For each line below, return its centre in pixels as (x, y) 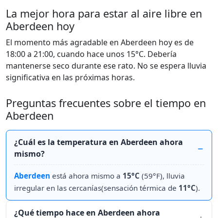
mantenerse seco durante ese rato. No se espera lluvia (106, 66)
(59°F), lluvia (162, 176)
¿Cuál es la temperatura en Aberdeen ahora (99, 142)
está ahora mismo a (86, 176)
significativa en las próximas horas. (70, 77)
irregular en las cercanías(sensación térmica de (96, 188)
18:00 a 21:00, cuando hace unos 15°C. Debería (91, 54)
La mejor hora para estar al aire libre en (104, 13)
